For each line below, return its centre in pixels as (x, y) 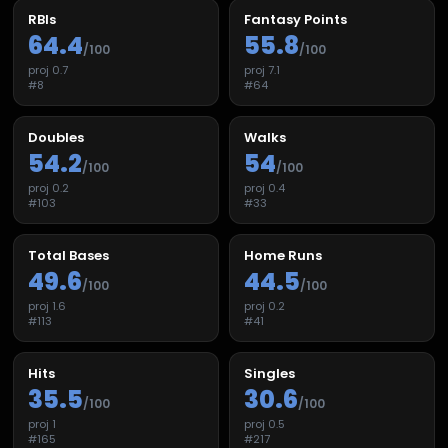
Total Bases (68, 255)
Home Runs (283, 255)
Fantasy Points (295, 19)
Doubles (56, 137)
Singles (269, 373)
